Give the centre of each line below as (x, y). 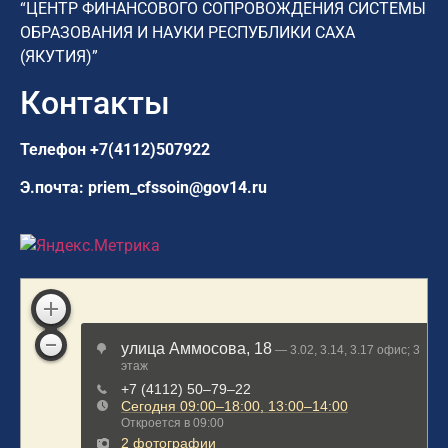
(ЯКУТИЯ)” (59, 57)
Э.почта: (54, 188)
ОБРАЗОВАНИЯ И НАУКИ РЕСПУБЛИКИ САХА (187, 33)
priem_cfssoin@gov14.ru (177, 188)
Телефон (55, 149)
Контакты (95, 102)
